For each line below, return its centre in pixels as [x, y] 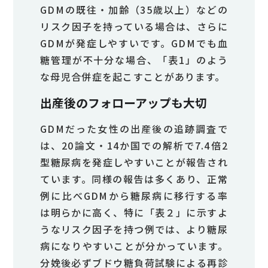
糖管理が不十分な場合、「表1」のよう [134, 60]
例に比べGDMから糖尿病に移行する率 [134, 196]
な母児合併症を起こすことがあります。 [133, 77]
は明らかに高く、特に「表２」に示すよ [134, 213]
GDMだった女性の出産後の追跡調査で [134, 129]
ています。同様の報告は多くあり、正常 [134, 179]
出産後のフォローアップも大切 [124, 103]
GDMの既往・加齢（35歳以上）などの [134, 10]
